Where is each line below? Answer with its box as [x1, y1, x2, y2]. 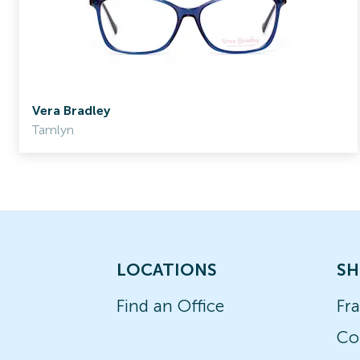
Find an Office [117, 296, 224, 316]
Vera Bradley [32, 103, 110, 118]
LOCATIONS [117, 260, 217, 280]
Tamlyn [32, 122, 74, 137]
